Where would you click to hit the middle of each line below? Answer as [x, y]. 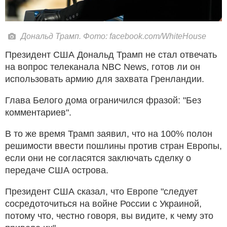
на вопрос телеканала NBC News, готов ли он [103, 67]
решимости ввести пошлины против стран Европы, [113, 146]
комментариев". [38, 112]
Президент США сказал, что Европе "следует [101, 191]
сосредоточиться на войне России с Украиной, [103, 203]
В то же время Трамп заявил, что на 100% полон [109, 134]
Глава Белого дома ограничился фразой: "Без [103, 100]
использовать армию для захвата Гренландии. [105, 79]
